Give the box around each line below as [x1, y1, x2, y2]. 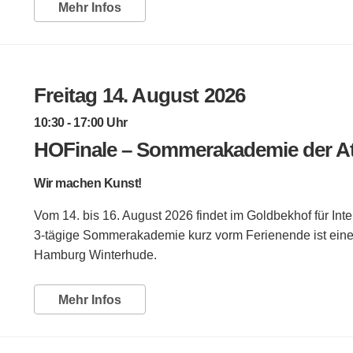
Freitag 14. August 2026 [34, 83, 246, 107]
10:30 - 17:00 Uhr [34, 115, 128, 129]
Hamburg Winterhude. [34, 247, 157, 262]
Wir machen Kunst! [34, 176, 142, 190]
